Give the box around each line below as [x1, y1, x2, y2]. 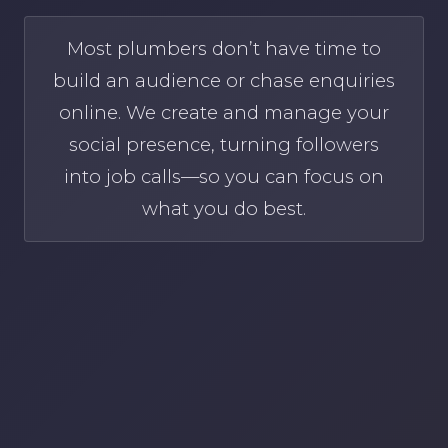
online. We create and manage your [59, 101, 389, 125]
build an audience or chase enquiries [53, 69, 395, 93]
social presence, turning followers [69, 133, 379, 157]
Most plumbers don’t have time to [67, 37, 381, 61]
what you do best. [142, 197, 306, 221]
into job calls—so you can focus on [64, 165, 384, 189]
